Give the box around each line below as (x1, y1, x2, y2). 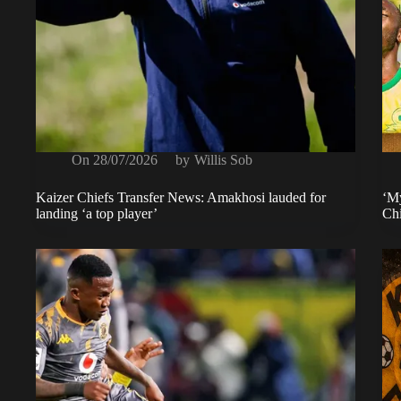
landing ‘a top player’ (36, 205, 158, 221)
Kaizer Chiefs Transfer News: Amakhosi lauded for (36, 189, 326, 205)
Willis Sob (193, 151, 252, 167)
